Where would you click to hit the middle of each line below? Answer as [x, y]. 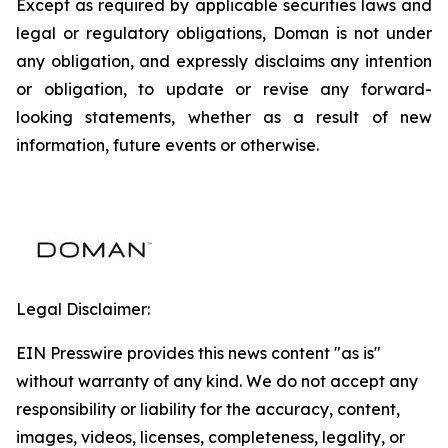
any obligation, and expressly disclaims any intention [224, 61]
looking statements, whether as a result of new [224, 117]
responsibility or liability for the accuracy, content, [208, 409]
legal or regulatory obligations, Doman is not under [224, 33]
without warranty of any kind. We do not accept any [217, 381]
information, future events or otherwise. [167, 145]
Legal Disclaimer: [83, 309]
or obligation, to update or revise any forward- [224, 89]
